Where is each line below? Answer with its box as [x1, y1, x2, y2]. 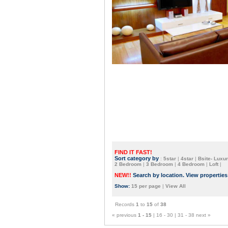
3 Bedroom [145, 161, 173, 167]
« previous [112, 212, 138, 218]
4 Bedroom [178, 161, 206, 167]
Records [112, 202, 136, 207]
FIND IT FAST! [115, 149, 152, 155]
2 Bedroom [115, 161, 141, 167]
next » [196, 212, 211, 218]
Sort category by [115, 155, 159, 161]
